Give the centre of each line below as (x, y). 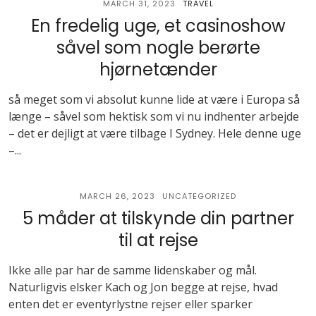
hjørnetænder (158, 69)
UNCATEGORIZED (199, 196)
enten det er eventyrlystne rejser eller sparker (130, 304)
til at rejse (158, 240)
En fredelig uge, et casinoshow (158, 26)
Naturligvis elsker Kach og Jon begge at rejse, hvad (143, 287)
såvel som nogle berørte (158, 48)
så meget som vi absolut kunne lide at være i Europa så (154, 99)
